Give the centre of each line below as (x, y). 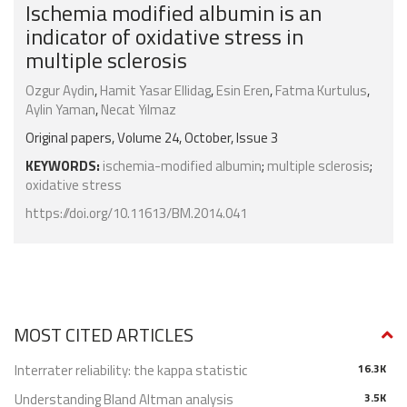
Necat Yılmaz (139, 110)
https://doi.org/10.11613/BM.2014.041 (136, 213)
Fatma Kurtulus (321, 91)
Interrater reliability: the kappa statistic (131, 371)
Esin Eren (243, 91)
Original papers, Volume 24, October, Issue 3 (152, 138)
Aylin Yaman (60, 110)
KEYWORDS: (63, 166)
